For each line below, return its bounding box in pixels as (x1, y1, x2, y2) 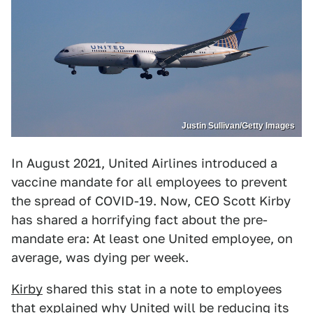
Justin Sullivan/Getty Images (182, 121, 295, 131)
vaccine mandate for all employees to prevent (11, 175, 287, 190)
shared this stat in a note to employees (43, 282, 282, 297)
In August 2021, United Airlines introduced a (11, 156, 277, 171)
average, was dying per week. (11, 250, 189, 265)
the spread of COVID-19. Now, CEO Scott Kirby (11, 194, 291, 209)
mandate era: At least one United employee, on (11, 231, 293, 247)
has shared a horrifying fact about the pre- (11, 212, 268, 228)
